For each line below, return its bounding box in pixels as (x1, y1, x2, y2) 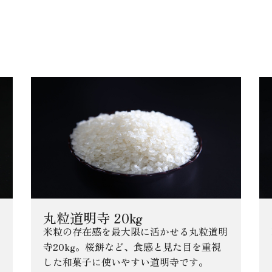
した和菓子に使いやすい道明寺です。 (42, 254, 208, 269)
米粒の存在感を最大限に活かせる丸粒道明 (42, 223, 228, 239)
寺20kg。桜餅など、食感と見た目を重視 (42, 239, 221, 254)
